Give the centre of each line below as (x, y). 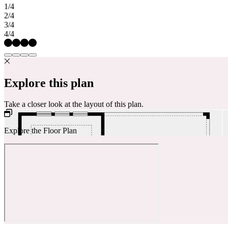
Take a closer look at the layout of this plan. (74, 104)
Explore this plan (49, 83)
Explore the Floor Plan (40, 131)
